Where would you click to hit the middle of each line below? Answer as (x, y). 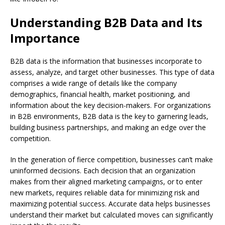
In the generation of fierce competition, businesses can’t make (111, 159)
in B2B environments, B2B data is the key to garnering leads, (109, 116)
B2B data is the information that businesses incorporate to (106, 61)
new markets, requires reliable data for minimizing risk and (105, 192)
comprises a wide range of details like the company (93, 83)
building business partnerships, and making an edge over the (108, 127)
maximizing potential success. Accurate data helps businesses (110, 203)
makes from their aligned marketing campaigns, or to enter (106, 181)
